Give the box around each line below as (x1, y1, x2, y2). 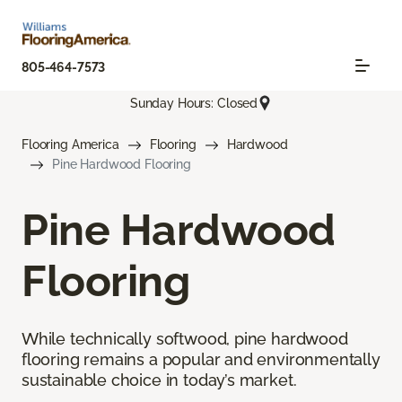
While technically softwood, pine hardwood (22, 329, 348, 349)
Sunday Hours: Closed (129, 95, 258, 110)
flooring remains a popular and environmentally (22, 350, 380, 370)
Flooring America (22, 137, 119, 153)
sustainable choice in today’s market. (22, 371, 297, 390)
